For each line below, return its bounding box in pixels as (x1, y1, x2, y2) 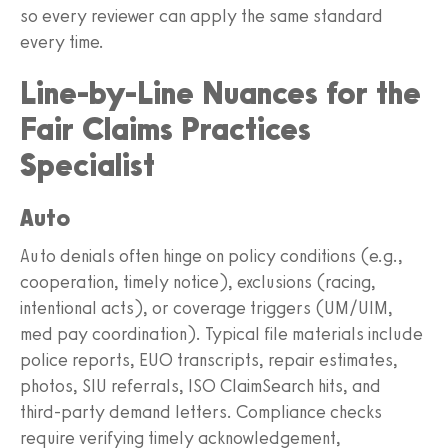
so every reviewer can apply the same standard (20, 4, 383, 27)
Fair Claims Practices (20, 109, 311, 148)
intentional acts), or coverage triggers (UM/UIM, (20, 296, 393, 319)
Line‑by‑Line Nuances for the (20, 73, 421, 112)
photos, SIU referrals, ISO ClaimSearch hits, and (20, 374, 381, 397)
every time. (20, 30, 104, 53)
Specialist (20, 145, 155, 184)
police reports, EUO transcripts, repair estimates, (20, 348, 398, 371)
